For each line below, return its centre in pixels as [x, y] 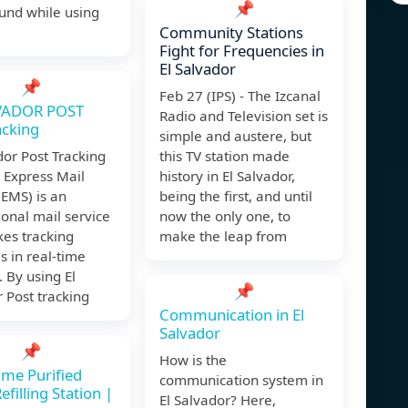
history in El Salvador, [227, 176]
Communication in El [232, 315]
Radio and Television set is [244, 116]
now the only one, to [225, 216]
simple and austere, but [235, 136]
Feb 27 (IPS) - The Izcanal [240, 96]
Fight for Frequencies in [242, 51]
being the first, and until [236, 196]
